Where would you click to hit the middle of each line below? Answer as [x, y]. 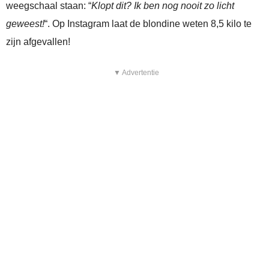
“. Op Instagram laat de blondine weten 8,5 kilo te [148, 24]
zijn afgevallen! [38, 42]
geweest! [25, 24]
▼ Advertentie [136, 73]
